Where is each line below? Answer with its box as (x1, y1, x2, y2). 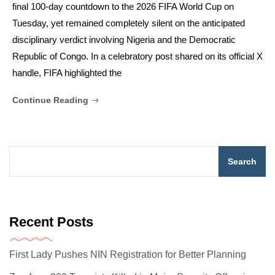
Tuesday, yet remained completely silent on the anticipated (12, 18, 245, 29)
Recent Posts (9, 214, 93, 230)
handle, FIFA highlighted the (12, 68, 122, 79)
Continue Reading (12, 95, 91, 106)
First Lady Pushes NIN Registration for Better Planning (9, 249, 246, 260)
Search (228, 157, 257, 167)
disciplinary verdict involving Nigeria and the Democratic (12, 34, 236, 45)
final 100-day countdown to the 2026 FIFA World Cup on (12, 1, 234, 12)
